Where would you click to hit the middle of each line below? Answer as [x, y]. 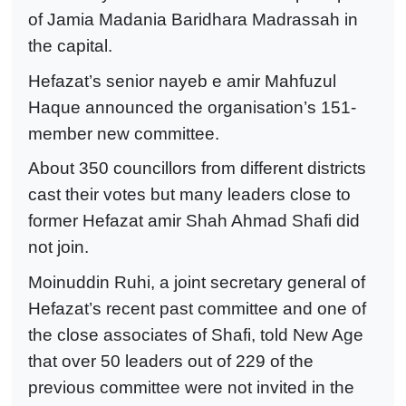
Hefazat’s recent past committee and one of [197, 308]
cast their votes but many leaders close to [189, 195]
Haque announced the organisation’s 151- [192, 107]
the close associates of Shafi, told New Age [196, 334]
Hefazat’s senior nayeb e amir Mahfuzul [182, 81]
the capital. [70, 46]
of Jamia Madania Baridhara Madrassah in [193, 19]
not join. [58, 247]
